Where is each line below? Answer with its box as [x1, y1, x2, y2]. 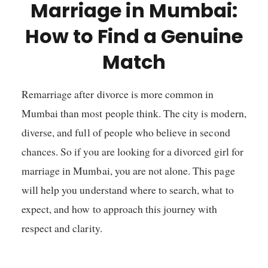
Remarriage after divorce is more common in [22, 86, 214, 101]
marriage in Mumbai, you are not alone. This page [22, 163, 235, 178]
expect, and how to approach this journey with [22, 201, 218, 216]
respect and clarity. [22, 220, 102, 235]
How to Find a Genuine [25, 22, 243, 50]
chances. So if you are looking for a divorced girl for [22, 144, 243, 159]
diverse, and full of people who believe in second [22, 124, 230, 139]
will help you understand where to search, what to [22, 182, 234, 197]
